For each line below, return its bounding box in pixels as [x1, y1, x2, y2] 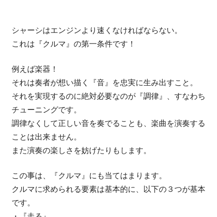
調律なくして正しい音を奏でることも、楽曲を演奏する [12, 118, 205, 128]
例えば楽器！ [12, 63, 58, 74]
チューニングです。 [12, 104, 81, 115]
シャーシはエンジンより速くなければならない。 [12, 25, 182, 35]
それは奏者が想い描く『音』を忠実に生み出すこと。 [12, 77, 198, 88]
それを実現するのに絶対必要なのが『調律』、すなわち [12, 91, 205, 101]
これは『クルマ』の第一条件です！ [12, 38, 136, 49]
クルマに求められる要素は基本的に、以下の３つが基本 [12, 184, 205, 194]
